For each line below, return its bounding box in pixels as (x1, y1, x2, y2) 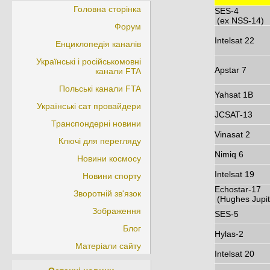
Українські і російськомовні (36, 56, 141, 66)
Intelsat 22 (215, 36, 255, 46)
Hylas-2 (215, 229, 244, 239)
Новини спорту (83, 171, 141, 181)
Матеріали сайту (75, 240, 141, 251)
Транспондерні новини (51, 118, 141, 128)
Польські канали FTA (59, 83, 141, 93)
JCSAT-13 (215, 110, 253, 120)
